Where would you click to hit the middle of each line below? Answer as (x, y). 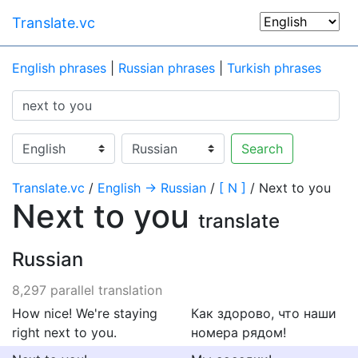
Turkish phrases (274, 68)
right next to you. (64, 332)
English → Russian (152, 188)
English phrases (59, 68)
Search (262, 149)
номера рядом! (239, 332)
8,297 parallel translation (87, 290)
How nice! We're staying (85, 313)
